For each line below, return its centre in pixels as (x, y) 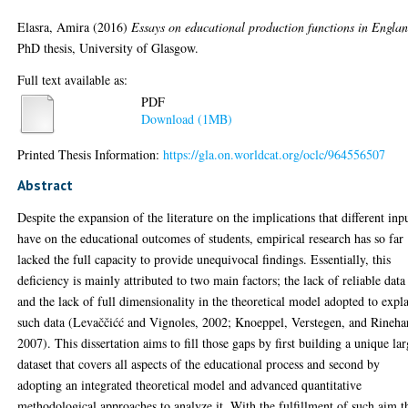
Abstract (46, 184)
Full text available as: (73, 79)
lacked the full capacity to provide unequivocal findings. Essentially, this (204, 259)
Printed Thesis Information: (91, 154)
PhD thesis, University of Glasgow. (108, 47)
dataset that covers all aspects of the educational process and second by (199, 363)
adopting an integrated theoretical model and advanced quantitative (190, 384)
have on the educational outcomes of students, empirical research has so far (211, 238)
